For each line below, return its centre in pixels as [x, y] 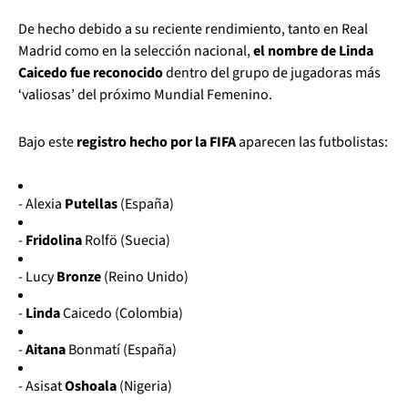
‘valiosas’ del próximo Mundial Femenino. [145, 94]
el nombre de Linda [313, 51]
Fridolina [55, 240]
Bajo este [47, 142]
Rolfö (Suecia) [127, 240]
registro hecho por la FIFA [156, 142]
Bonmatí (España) [121, 349]
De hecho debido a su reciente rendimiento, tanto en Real [193, 29]
